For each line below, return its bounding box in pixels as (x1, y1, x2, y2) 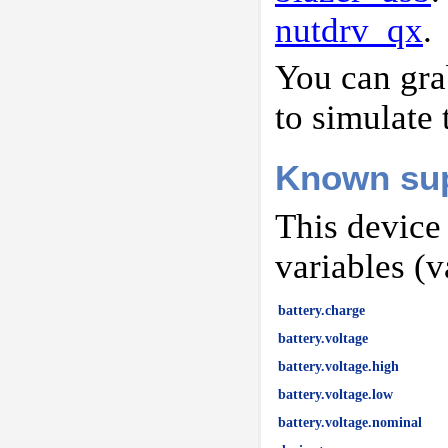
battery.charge (277, 301, 365, 318)
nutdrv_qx (274, 10, 423, 50)
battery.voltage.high (277, 357, 399, 374)
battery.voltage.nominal (277, 413, 422, 430)
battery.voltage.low (277, 385, 393, 402)
